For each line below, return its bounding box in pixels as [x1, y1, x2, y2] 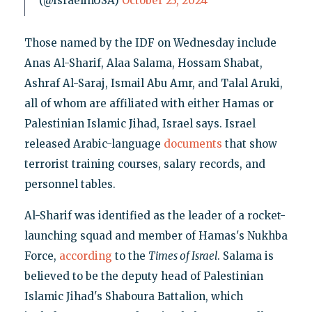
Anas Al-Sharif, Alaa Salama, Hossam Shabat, [24, 56, 263, 70]
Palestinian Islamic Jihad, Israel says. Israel [24, 116, 256, 130]
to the [111, 249, 148, 263]
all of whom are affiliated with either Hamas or [24, 96, 274, 110]
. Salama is [217, 249, 274, 263]
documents [163, 136, 222, 150]
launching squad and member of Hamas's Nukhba [24, 228, 288, 242]
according [58, 249, 112, 263]
